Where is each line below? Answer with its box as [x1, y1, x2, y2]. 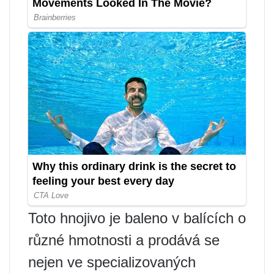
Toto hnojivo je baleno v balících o [28, 210, 246, 227]
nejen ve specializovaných [28, 254, 196, 271]
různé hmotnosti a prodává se [28, 232, 220, 249]
